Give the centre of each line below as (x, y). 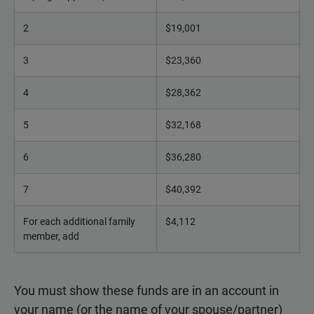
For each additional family (79, 221)
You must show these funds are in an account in (146, 290)
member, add (51, 236)
